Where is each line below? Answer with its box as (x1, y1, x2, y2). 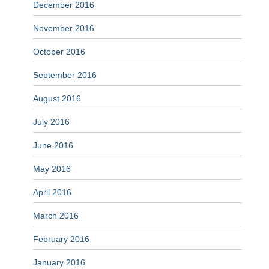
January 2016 (33, 258, 85, 268)
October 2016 (33, 47, 85, 57)
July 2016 (33, 117, 70, 127)
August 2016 (33, 94, 81, 104)
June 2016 (33, 141, 73, 151)
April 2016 (33, 187, 71, 198)
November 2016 (33, 23, 94, 34)
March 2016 (33, 211, 79, 221)
